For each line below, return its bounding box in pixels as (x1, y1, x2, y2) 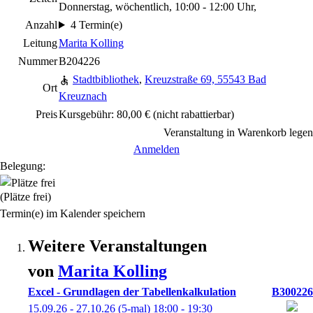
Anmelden (133, 143, 180, 155)
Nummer (18, 55, 57, 67)
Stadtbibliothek (73, 73, 139, 85)
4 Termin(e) (70, 19, 122, 31)
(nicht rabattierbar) (150, 108, 234, 120)
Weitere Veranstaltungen (28, 237, 207, 255)
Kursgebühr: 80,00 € (59, 108, 150, 120)
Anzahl (25, 19, 57, 31)
